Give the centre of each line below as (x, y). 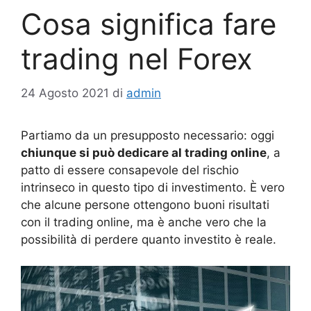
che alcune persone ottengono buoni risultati (145, 204)
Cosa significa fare (149, 24)
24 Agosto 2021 (65, 93)
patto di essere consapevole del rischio (130, 170)
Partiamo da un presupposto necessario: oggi (148, 135)
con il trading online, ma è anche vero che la (144, 222)
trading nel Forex (137, 59)
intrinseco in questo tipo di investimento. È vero (153, 187)
